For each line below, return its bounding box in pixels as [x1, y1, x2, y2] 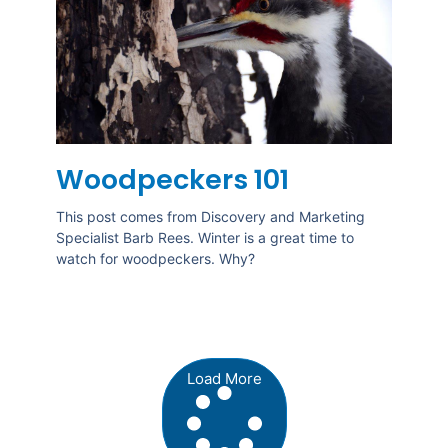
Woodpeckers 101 [55, 161, 289, 199]
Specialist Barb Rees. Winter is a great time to [55, 229, 354, 247]
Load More [186, 369, 262, 389]
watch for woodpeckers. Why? [55, 250, 255, 268]
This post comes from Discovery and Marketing [55, 208, 365, 226]
